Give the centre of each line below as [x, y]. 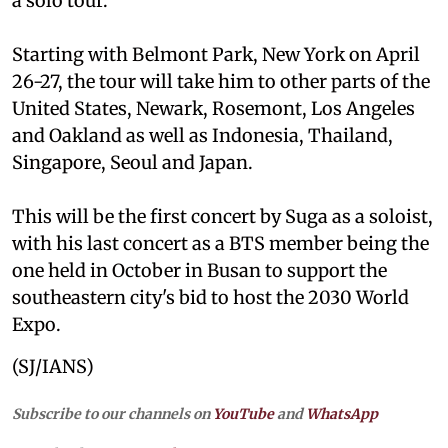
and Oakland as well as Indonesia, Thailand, [202, 135]
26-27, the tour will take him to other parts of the [221, 81]
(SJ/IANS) [53, 366]
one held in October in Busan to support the [199, 270]
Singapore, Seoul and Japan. [132, 162]
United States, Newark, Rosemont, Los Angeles [213, 108]
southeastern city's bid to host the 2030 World [210, 297]
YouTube [243, 413]
